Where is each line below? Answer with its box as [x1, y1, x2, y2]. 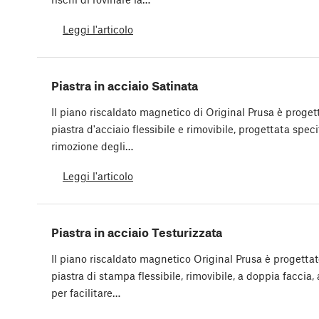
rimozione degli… [51, 140, 133, 153]
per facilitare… [51, 286, 120, 300]
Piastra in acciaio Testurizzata [51, 225, 222, 240]
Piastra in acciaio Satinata [51, 78, 198, 93]
